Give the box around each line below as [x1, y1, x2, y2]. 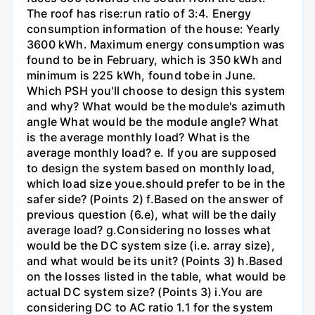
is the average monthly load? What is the [27, 129, 250, 144]
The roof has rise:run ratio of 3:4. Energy [27, 6, 251, 20]
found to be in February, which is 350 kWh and [27, 52, 283, 67]
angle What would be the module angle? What [27, 114, 278, 129]
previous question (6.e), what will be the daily [27, 207, 276, 221]
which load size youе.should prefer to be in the [27, 176, 285, 191]
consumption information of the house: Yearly [27, 21, 281, 36]
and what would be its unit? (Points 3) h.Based [27, 253, 283, 268]
